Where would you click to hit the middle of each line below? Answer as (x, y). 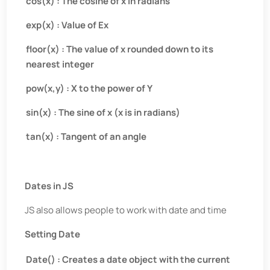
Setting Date (53, 234)
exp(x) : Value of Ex (67, 25)
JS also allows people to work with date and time (126, 210)
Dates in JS (49, 186)
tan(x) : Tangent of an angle (86, 137)
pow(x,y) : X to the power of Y (89, 88)
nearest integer (60, 64)
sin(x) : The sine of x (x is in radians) (103, 112)
